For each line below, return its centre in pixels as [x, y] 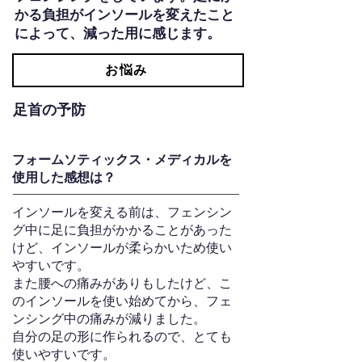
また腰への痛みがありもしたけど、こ [122, 283]
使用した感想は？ [64, 177]
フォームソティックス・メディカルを [122, 160]
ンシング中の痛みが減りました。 [109, 319]
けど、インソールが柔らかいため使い [122, 248]
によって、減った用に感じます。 [118, 34]
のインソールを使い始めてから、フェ [122, 301]
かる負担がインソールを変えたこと [124, 15]
